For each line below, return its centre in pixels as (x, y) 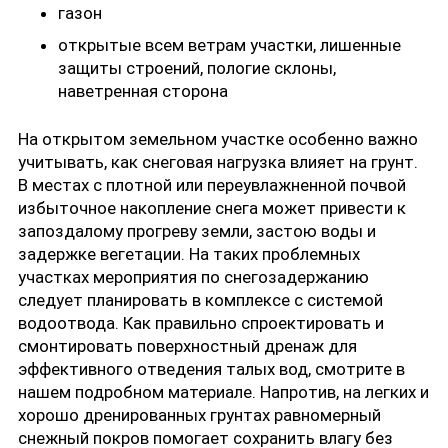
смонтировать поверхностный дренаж (171, 346)
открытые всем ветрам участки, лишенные (229, 44)
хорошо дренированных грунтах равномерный (199, 415)
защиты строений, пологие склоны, (197, 67)
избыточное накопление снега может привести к (212, 208)
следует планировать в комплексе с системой (200, 300)
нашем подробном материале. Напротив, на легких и (223, 392)
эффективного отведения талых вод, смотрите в (211, 369)
